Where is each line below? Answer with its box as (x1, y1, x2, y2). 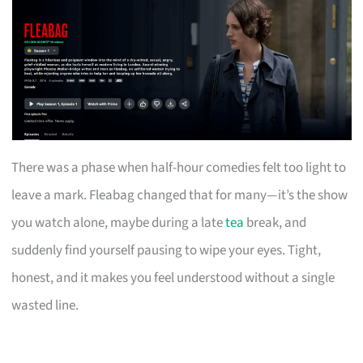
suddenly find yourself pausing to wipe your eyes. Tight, (11, 240, 322, 260)
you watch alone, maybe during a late (11, 212, 226, 233)
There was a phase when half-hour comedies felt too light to (11, 157, 347, 177)
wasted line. (11, 295, 79, 315)
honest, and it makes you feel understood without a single (11, 267, 335, 288)
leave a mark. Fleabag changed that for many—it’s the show (11, 185, 348, 205)
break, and (244, 212, 307, 233)
